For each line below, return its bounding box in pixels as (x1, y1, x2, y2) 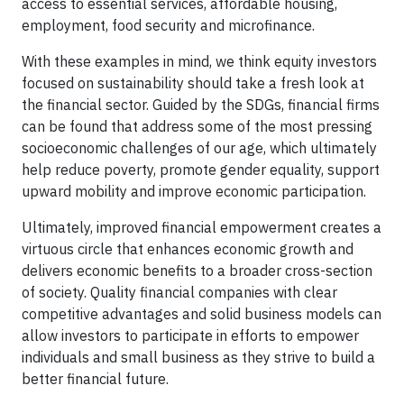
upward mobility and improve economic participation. (22, 181, 366, 200)
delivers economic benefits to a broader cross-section (22, 261, 372, 280)
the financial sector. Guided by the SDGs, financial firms (22, 95, 380, 114)
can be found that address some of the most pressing (22, 116, 372, 135)
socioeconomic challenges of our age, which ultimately (22, 138, 377, 157)
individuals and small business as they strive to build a (22, 347, 375, 366)
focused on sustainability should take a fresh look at (22, 73, 364, 92)
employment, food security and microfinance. (22, 15, 315, 34)
